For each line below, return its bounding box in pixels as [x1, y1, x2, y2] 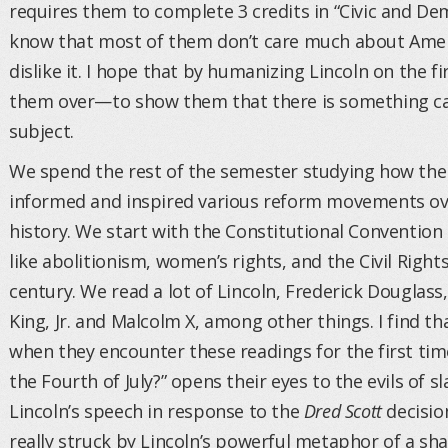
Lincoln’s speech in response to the [9, 399, 304, 423]
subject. [9, 119, 74, 143]
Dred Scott [303, 399, 382, 423]
